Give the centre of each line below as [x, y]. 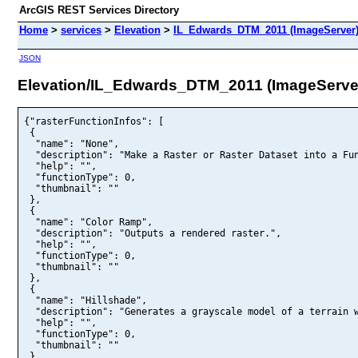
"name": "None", [72, 143]
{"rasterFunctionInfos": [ [94, 121]
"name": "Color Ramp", [88, 222]
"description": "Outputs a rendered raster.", [153, 233]
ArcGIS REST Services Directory [99, 10]
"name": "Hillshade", [86, 300]
